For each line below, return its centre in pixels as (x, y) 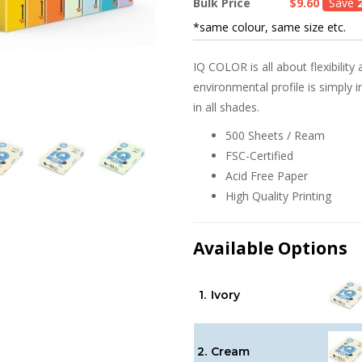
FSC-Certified (259, 156)
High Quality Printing (278, 196)
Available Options (270, 248)
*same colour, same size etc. (269, 27)
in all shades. (229, 107)
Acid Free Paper (267, 176)
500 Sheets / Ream (275, 136)
